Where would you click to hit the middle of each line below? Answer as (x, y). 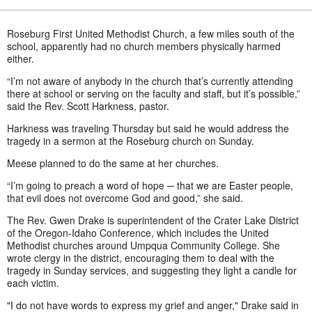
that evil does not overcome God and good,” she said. (125, 198)
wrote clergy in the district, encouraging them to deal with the (141, 258)
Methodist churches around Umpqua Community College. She (143, 245)
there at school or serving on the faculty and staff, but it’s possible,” (154, 94)
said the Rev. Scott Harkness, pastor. (88, 106)
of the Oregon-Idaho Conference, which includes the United (138, 233)
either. (21, 59)
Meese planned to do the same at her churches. (113, 163)
